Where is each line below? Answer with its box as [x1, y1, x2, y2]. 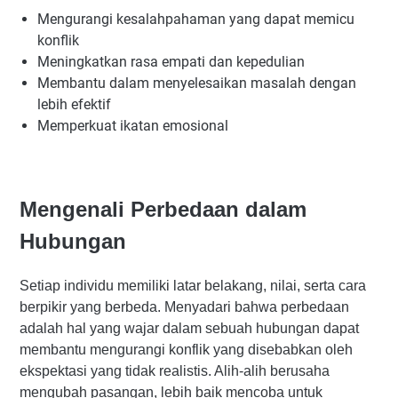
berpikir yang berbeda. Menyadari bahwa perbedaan [20, 298, 349, 314]
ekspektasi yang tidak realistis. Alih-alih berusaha [20, 362, 330, 378]
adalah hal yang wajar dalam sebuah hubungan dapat [20, 320, 359, 336]
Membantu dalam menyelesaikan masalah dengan [37, 75, 356, 92]
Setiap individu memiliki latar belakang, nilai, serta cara [20, 277, 366, 293]
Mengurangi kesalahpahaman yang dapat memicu [37, 11, 354, 28]
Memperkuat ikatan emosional [37, 117, 228, 135]
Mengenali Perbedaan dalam [20, 197, 306, 222]
